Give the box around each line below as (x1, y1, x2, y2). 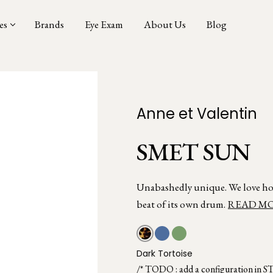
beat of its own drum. (136, 197, 225, 211)
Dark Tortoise (136, 247, 193, 260)
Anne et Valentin (136, 104, 257, 124)
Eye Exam (85, 18, 123, 31)
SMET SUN (136, 136, 250, 168)
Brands (35, 18, 64, 31)
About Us (144, 18, 186, 31)
